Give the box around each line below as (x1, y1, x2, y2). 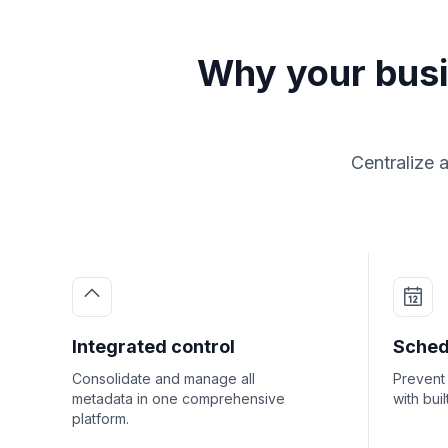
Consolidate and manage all (72, 370, 255, 387)
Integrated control (72, 336, 235, 357)
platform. (72, 410, 129, 427)
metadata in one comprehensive (72, 390, 285, 407)
